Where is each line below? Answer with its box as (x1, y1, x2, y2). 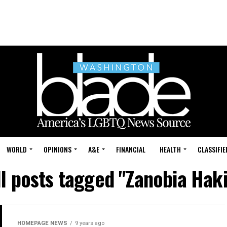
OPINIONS (44, 144, 71, 155)
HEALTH (160, 144, 181, 155)
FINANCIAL (116, 144, 145, 155)
